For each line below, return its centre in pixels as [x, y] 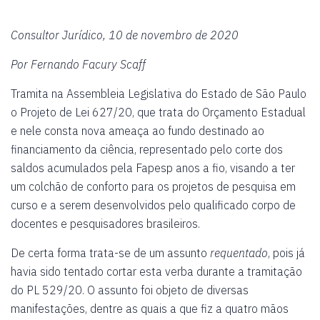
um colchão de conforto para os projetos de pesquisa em [153, 186]
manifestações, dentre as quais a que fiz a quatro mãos [150, 309]
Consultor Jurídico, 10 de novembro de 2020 [125, 35]
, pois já [286, 253]
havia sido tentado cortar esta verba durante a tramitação [156, 271]
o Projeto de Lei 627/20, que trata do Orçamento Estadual [158, 112]
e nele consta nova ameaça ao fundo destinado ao [137, 131]
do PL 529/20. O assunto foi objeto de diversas [130, 290]
